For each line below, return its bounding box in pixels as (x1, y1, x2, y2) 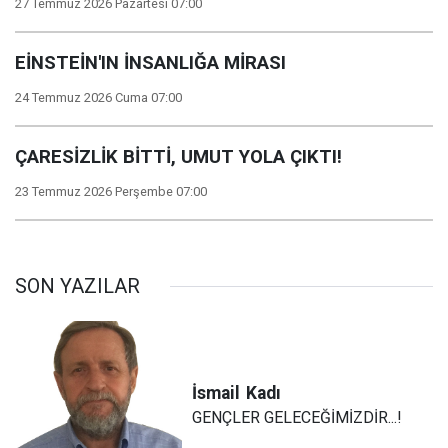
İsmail (192, 382, 241, 403)
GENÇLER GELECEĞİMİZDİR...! (192, 407, 403, 427)
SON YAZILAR (15, 274, 140, 298)
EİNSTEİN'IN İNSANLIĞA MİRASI (15, 52, 286, 74)
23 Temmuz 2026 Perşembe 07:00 (15, 184, 207, 199)
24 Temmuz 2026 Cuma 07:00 (15, 90, 182, 105)
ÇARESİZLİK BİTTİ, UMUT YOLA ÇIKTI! (15, 146, 342, 168)
